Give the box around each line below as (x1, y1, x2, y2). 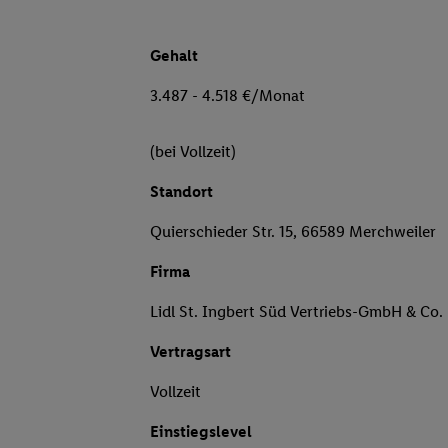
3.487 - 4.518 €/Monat (150, 86, 305, 106)
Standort (150, 182, 213, 202)
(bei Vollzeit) (150, 142, 236, 162)
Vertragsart (150, 342, 231, 362)
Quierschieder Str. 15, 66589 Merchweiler (150, 222, 436, 242)
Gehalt (150, 46, 198, 66)
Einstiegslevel (150, 422, 252, 442)
